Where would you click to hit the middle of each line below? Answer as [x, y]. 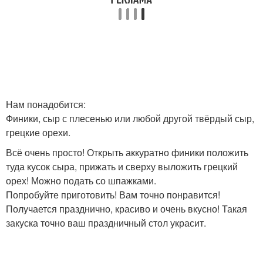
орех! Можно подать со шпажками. [81, 181]
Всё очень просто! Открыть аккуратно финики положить [127, 152]
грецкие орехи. [38, 132]
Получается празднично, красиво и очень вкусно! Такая [127, 209]
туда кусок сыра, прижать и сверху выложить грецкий [122, 166]
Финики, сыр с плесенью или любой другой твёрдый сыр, [130, 118]
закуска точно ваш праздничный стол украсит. [106, 223]
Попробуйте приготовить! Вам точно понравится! [113, 195]
